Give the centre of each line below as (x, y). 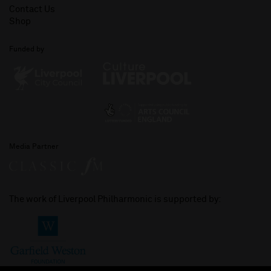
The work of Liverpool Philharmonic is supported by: (115, 200)
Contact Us (32, 10)
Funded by (27, 50)
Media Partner (34, 147)
